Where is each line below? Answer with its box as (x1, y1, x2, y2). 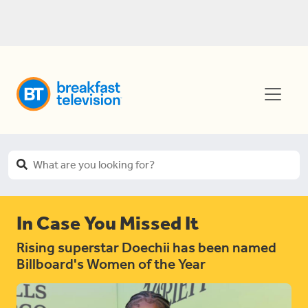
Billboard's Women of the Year (16, 256, 206, 272)
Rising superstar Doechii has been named (16, 239, 276, 256)
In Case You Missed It (16, 212, 199, 234)
